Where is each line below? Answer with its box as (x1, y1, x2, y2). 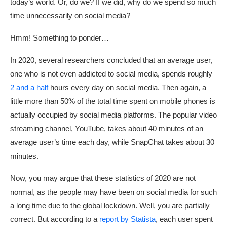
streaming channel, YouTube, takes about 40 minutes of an (10, 124, 203, 133)
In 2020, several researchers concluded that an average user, (10, 56, 212, 65)
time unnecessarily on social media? (10, 11, 130, 20)
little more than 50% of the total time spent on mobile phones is (10, 97, 215, 106)
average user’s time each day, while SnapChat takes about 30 (10, 138, 214, 147)
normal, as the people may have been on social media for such (10, 187, 217, 197)
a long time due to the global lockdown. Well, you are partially (10, 201, 210, 210)
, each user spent (156, 215, 213, 224)
